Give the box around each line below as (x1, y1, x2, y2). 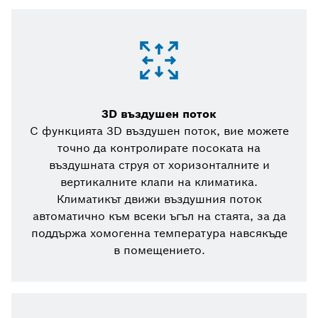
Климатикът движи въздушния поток (56, 192, 262, 207)
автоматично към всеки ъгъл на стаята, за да (32, 209, 286, 224)
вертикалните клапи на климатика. (60, 175, 258, 190)
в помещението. (113, 243, 205, 258)
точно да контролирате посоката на (57, 141, 261, 156)
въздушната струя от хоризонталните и (48, 158, 270, 173)
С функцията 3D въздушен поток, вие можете (29, 124, 289, 139)
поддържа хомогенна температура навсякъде (31, 226, 287, 241)
